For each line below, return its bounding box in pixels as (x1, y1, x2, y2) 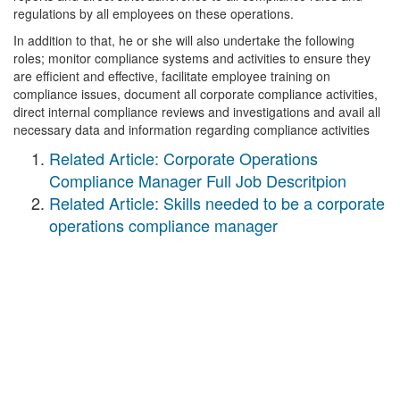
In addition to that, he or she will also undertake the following (13, 31, 354, 49)
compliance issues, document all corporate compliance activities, (13, 85, 378, 103)
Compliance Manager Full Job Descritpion (49, 169, 346, 192)
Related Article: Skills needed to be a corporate (49, 191, 385, 214)
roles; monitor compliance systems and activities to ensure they (13, 49, 371, 67)
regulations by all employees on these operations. (13, 4, 294, 22)
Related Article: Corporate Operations (49, 146, 318, 170)
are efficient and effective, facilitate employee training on (13, 67, 330, 85)
